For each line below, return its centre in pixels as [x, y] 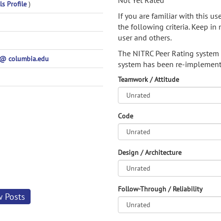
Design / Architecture [150, 152]
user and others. [145, 37]
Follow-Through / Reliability [160, 189]
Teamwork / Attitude [148, 79]
